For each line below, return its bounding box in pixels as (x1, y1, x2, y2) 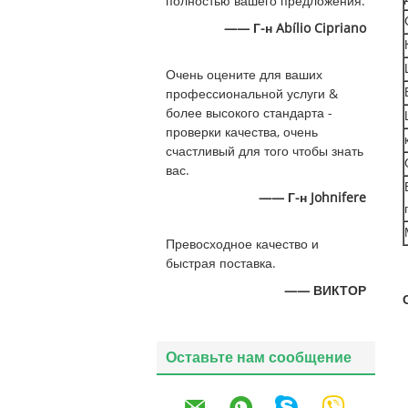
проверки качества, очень (166, 125, 318, 140)
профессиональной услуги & (166, 87, 338, 102)
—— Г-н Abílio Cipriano (224, 21, 366, 36)
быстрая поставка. (166, 256, 276, 271)
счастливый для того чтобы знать (166, 144, 363, 159)
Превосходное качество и (166, 237, 319, 252)
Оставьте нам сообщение (166, 349, 352, 366)
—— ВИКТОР (284, 283, 366, 299)
